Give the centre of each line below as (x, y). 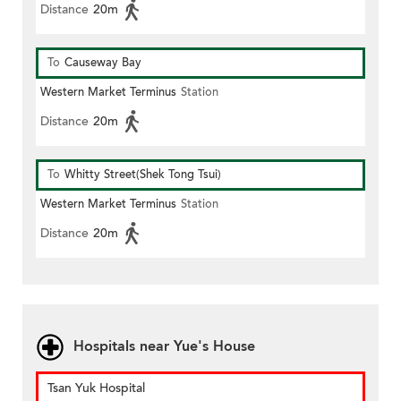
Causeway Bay (103, 63)
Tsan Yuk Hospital (96, 388)
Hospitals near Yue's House (164, 347)
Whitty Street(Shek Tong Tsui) (143, 175)
